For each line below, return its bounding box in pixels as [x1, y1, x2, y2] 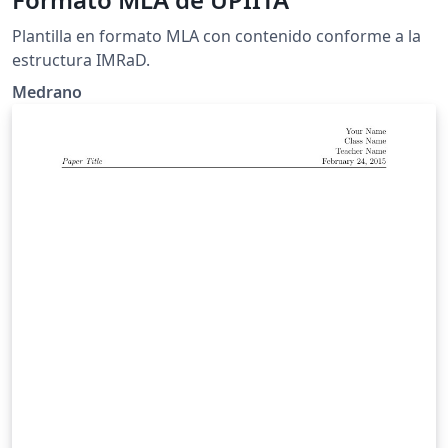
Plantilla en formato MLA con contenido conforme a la [12, 24, 421, 47]
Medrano [12, 80, 82, 103]
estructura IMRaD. [12, 48, 150, 71]
